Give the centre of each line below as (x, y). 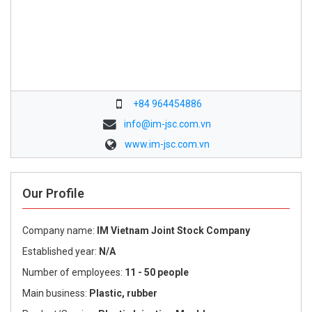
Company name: (60, 231)
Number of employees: (73, 272)
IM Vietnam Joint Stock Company (173, 231)
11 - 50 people (157, 272)
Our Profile (53, 193)
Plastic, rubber (124, 293)
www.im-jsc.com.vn (167, 144)
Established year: (61, 251)
